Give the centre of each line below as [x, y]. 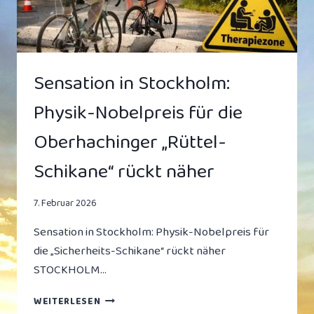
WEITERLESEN [67, 302]
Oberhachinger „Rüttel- [130, 142]
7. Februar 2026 [65, 204]
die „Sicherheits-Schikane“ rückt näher [130, 252]
